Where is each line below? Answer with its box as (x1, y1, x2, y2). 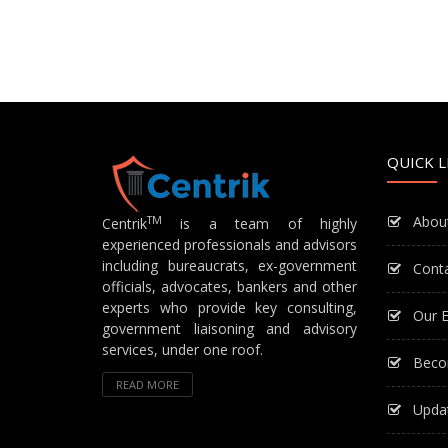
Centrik (102, 214, 147, 233)
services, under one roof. (102, 340, 263, 359)
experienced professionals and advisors (102, 235, 357, 254)
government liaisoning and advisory (102, 319, 357, 338)
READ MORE (116, 377, 179, 392)
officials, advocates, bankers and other (102, 277, 357, 296)
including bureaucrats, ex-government (102, 256, 357, 275)
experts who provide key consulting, (102, 298, 357, 317)
